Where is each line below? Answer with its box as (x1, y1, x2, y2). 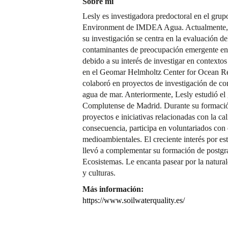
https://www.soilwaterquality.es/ (82, 196, 185, 205)
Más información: (82, 185, 144, 194)
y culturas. (82, 168, 116, 178)
